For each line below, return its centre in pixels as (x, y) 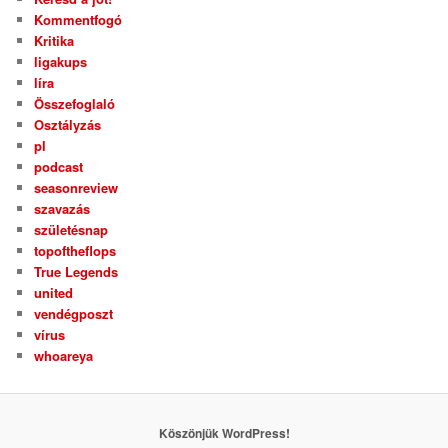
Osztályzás (68, 125)
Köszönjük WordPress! (224, 433)
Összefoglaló (75, 104)
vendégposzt (74, 314)
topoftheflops (75, 251)
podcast (59, 167)
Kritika (54, 41)
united (54, 293)
